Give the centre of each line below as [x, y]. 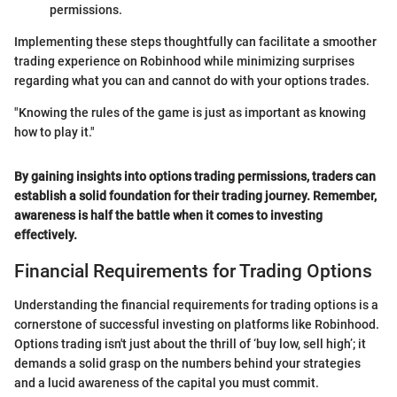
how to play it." [54, 132]
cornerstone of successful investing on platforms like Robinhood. [197, 325]
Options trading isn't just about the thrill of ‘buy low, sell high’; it [190, 344]
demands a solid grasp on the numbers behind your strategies [187, 364]
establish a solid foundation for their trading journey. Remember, [195, 195]
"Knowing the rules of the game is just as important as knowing [190, 112]
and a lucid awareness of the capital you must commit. [167, 383]
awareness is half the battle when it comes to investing [168, 215]
